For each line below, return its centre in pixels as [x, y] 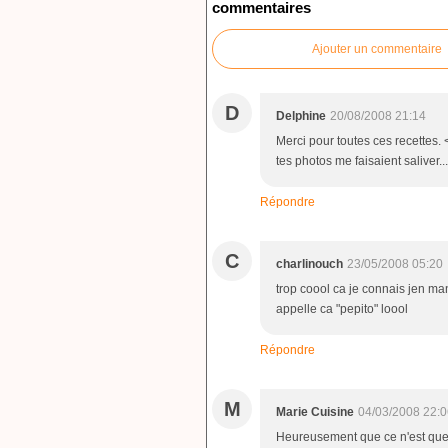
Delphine [301, 115]
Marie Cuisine [315, 411]
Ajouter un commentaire [377, 48]
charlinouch [309, 263]
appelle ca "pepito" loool [342, 308]
